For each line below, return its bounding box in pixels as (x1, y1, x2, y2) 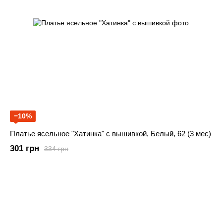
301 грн (10, 144, 39, 154)
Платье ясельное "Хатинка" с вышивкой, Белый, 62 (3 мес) (10, 129, 211, 138)
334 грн (44, 144, 68, 153)
